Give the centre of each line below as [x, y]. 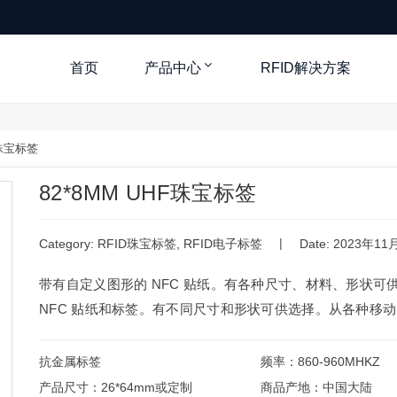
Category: [68, 244]
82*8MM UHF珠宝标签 [148, 193]
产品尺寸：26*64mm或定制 [116, 387]
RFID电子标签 [223, 244]
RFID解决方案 [306, 68]
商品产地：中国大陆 [316, 387]
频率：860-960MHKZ [320, 362]
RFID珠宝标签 [137, 244]
